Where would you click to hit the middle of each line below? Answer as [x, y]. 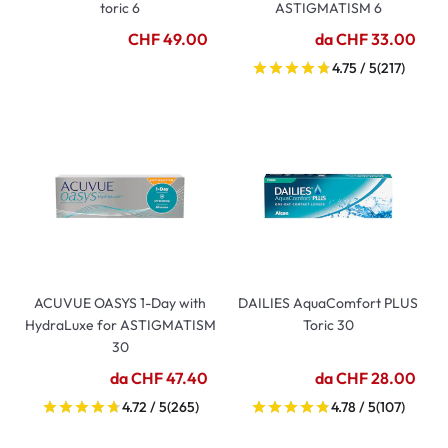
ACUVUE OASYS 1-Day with [120, 303]
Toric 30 [328, 325]
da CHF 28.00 [365, 378]
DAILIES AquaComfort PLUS [328, 303]
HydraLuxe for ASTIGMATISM [120, 325]
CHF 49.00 [168, 39]
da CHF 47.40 [159, 378]
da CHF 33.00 [365, 39]
